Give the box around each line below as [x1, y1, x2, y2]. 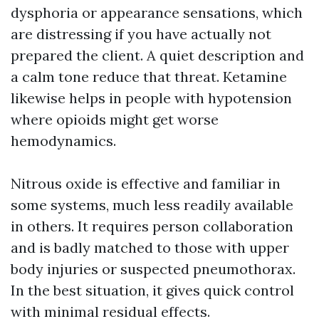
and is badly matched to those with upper [11, 239, 289, 256]
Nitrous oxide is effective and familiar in [11, 174, 281, 192]
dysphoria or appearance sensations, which [11, 4, 303, 21]
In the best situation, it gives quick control [11, 281, 294, 299]
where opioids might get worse [11, 110, 219, 128]
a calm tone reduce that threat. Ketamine [11, 68, 287, 85]
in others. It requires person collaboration [11, 217, 293, 235]
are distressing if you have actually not [11, 25, 271, 43]
